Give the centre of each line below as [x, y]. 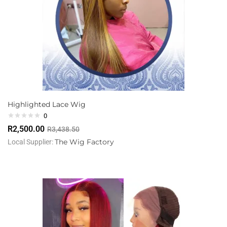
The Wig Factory [84, 142]
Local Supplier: [31, 142]
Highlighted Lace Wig [47, 105]
